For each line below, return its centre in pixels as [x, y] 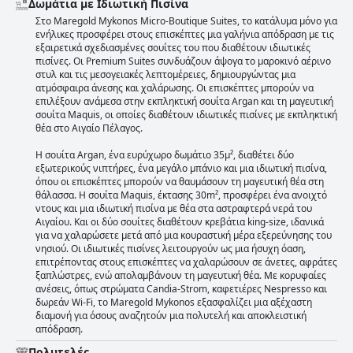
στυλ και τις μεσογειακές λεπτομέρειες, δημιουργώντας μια [165, 75]
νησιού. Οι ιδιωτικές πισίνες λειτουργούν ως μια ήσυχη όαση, [171, 249]
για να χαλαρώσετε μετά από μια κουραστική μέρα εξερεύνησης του [184, 236]
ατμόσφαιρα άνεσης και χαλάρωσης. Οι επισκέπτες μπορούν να [175, 88]
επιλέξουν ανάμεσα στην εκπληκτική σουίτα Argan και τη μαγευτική [184, 102]
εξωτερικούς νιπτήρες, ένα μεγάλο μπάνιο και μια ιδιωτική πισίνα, [181, 169]
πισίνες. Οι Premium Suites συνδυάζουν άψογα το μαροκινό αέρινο [183, 61]
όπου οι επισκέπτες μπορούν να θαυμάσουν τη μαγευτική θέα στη [180, 182]
